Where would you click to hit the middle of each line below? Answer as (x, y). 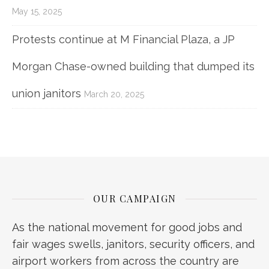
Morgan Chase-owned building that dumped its (133, 66)
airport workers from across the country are (125, 261)
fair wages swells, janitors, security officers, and (133, 244)
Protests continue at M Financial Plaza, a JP (123, 39)
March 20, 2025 (114, 94)
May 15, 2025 (37, 11)
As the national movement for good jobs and (127, 227)
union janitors (47, 93)
